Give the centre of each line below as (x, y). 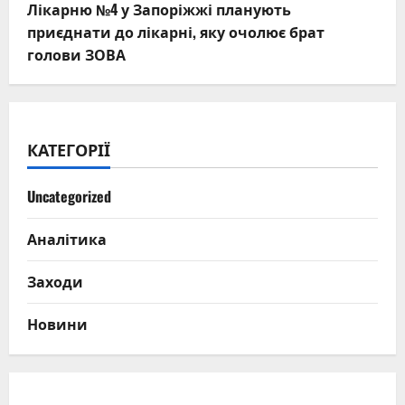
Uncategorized (69, 196)
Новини (57, 323)
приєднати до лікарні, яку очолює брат (176, 31)
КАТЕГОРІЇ (69, 149)
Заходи (55, 281)
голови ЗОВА (76, 54)
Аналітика (67, 238)
